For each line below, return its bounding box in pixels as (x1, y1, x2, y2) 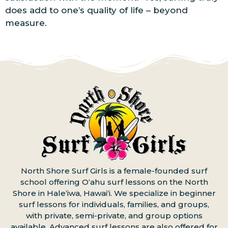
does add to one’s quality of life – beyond (5, 5, 188, 15)
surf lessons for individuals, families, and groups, (19, 199, 209, 210)
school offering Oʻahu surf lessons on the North (20, 177, 208, 187)
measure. (5, 17, 47, 28)
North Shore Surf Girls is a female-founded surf (21, 166, 207, 176)
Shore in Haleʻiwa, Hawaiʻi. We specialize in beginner (12, 188, 216, 198)
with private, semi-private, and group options (25, 211, 203, 221)
